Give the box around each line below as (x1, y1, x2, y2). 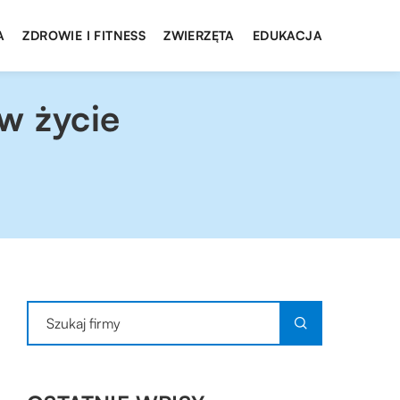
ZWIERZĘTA (163, 28, 235, 43)
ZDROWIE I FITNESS (22, 28, 146, 43)
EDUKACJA (252, 28, 322, 43)
